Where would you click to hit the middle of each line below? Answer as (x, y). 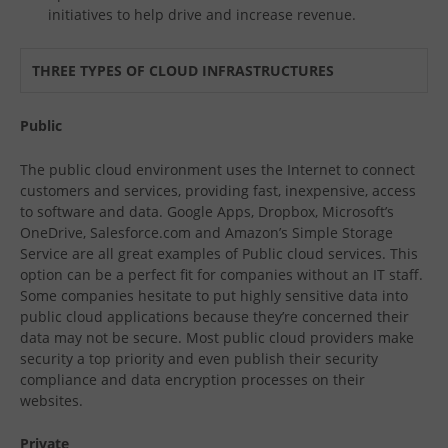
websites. (51, 400)
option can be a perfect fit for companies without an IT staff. (221, 274)
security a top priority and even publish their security (199, 358)
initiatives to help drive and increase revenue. (202, 15)
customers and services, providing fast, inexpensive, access (218, 190)
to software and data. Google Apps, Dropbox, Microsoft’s (207, 211)
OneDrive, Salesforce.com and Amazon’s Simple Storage (206, 232)
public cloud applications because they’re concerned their (214, 316)
